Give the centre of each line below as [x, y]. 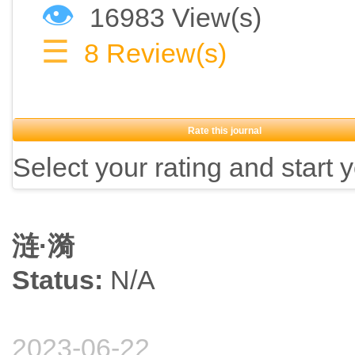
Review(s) [166, 53]
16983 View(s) [176, 18]
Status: [57, 280]
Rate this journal [225, 131]
